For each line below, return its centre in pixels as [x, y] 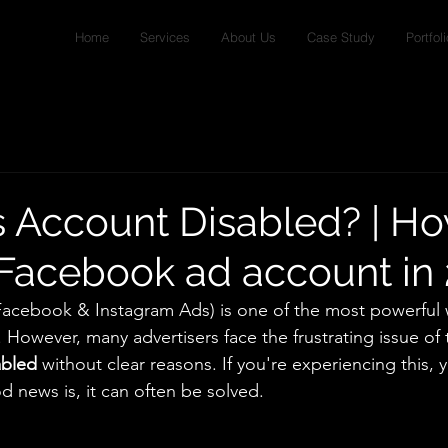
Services [165, 37]
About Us [248, 37]
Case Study [341, 37]
